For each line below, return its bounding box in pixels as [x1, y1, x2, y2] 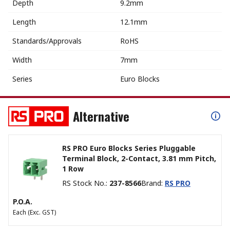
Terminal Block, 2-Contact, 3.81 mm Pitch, [62, 153, 216, 163]
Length [12, 16, 36, 27]
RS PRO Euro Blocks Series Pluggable [62, 143, 196, 153]
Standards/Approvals [12, 35, 82, 46]
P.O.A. [13, 196, 32, 206]
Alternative [73, 106, 129, 125]
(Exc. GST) [28, 207, 56, 217]
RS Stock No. [62, 178, 106, 188]
